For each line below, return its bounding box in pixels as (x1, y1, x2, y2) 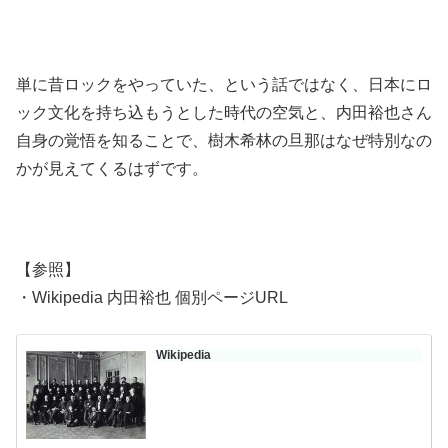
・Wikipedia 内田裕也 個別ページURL (16, 288, 288, 306)
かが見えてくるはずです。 (16, 159, 208, 177)
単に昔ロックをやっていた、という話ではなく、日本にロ (16, 75, 432, 93)
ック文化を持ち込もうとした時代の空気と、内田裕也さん (16, 103, 432, 121)
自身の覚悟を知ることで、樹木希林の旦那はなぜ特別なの (16, 131, 432, 149)
